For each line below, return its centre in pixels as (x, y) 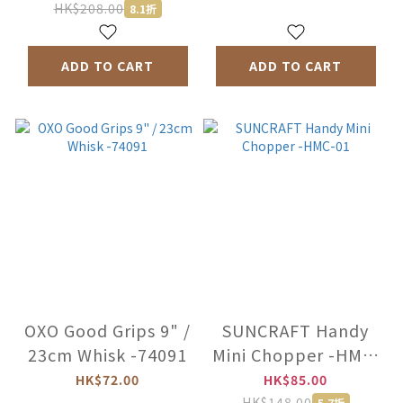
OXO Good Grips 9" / (107, 331)
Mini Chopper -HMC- (270, 355)
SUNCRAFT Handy (296, 331)
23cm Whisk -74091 (107, 355)
